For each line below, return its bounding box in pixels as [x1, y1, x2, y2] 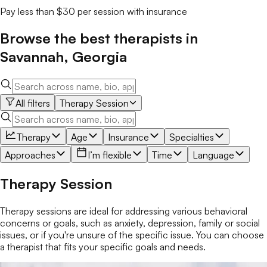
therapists [114, 29, 182, 47]
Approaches [5, 148, 55, 161]
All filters [15, 97, 50, 109]
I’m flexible [88, 148, 132, 161]
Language [193, 148, 234, 161]
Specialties [169, 131, 214, 143]
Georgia [72, 47, 127, 66]
